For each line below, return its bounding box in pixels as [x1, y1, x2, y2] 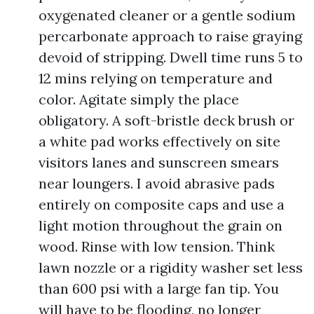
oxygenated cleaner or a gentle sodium [39, 6, 296, 24]
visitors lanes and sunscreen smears [39, 153, 279, 171]
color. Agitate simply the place [39, 90, 239, 108]
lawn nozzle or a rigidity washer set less [39, 259, 303, 276]
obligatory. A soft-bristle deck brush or [39, 111, 294, 129]
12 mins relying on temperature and [39, 69, 273, 87]
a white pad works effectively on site [39, 132, 280, 150]
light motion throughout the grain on [39, 217, 282, 234]
